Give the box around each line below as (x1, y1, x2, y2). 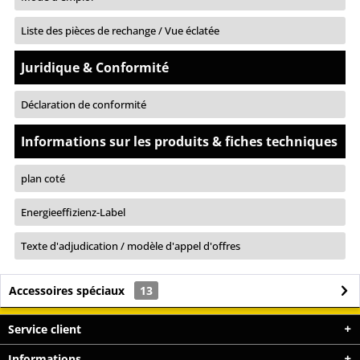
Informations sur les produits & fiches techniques (21, 132, 337, 150)
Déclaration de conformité (21, 96, 146, 112)
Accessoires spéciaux (9, 282, 128, 298)
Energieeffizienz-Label (21, 204, 125, 219)
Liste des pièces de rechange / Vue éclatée (21, 22, 219, 38)
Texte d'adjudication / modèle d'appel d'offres (21, 238, 240, 253)
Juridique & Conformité (21, 58, 169, 76)
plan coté (21, 170, 65, 186)
